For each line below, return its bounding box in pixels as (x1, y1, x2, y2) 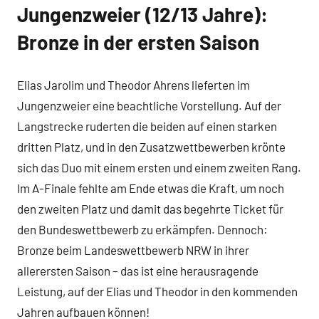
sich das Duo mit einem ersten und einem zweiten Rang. (17, 159, 301, 174)
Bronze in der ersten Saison (17, 30, 259, 55)
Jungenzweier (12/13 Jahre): (17, 2, 268, 27)
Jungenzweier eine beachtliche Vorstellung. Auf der (17, 98, 281, 113)
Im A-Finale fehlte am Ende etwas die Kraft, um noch (17, 180, 284, 195)
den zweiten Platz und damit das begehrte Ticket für (17, 201, 283, 216)
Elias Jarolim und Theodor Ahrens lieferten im (17, 77, 250, 92)
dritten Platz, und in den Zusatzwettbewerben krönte (17, 139, 286, 154)
